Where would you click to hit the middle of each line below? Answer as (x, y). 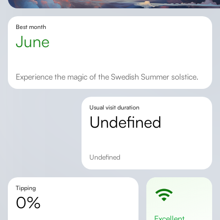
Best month (31, 27)
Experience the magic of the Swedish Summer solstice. (109, 77)
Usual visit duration (114, 107)
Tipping (26, 188)
